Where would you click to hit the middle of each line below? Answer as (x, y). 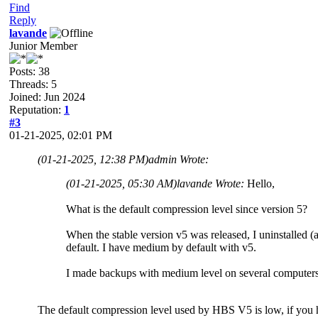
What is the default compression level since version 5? (187, 209)
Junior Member (43, 45)
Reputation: (37, 109)
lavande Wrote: (212, 183)
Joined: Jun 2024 (47, 97)
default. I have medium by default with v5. (161, 247)
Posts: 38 (29, 71)
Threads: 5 (33, 84)
